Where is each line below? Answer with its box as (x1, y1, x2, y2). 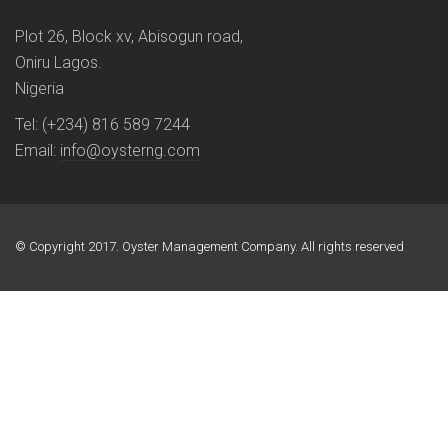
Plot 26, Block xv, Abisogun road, (15, 27, 243, 47)
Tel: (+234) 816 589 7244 (15, 115, 190, 135)
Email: (15, 141, 60, 161)
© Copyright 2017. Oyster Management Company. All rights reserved (15, 239, 404, 255)
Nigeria (15, 79, 64, 99)
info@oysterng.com (60, 141, 200, 161)
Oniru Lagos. (15, 53, 102, 73)
